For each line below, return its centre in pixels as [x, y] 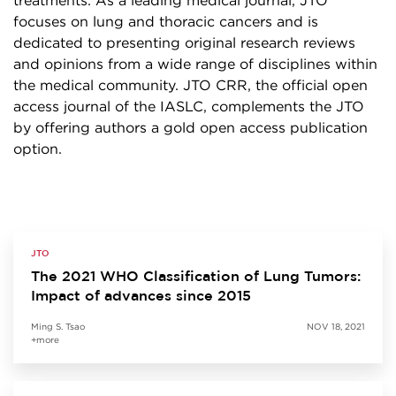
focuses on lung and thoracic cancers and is [166, 22]
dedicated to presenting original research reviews [184, 43]
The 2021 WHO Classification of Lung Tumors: [196, 276]
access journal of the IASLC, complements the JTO [189, 107]
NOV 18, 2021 [336, 327]
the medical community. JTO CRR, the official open [190, 86]
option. [40, 149]
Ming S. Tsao [58, 327]
